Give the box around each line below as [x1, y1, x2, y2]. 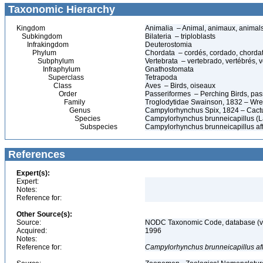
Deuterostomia [145, 41, 194, 49]
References [5, 149, 65, 160]
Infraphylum [16, 65, 80, 73]
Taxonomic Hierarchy [5, 4, 115, 15]
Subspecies [16, 123, 117, 131]
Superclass [16, 73, 84, 82]
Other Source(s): [16, 210, 72, 218]
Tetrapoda [145, 73, 179, 82]
